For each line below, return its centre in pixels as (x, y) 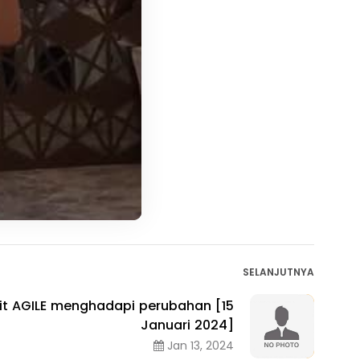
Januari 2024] (187, 325)
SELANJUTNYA (278, 272)
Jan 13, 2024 (199, 345)
